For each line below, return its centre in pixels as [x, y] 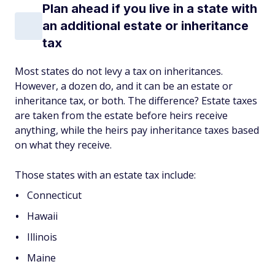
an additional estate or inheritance [145, 26]
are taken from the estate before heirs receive [121, 115]
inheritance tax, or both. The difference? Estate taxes [136, 101]
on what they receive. [63, 145]
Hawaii [42, 216]
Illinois [42, 237]
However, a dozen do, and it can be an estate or [124, 86]
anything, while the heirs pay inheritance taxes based [137, 130]
